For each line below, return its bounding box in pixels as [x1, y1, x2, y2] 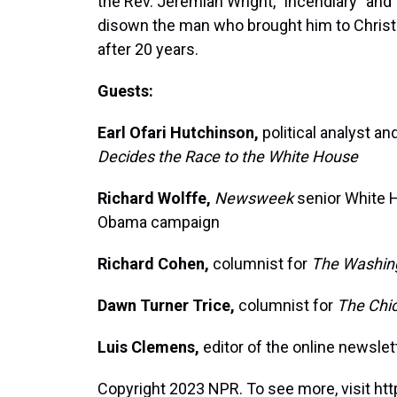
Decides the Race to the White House [97, 147, 358, 167]
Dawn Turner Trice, [97, 296, 235, 315]
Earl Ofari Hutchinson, [97, 123, 259, 143]
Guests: [97, 82, 153, 101]
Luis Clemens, [97, 338, 199, 357]
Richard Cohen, [97, 254, 209, 274]
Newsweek [214, 189, 293, 208]
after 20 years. [97, 40, 198, 59]
